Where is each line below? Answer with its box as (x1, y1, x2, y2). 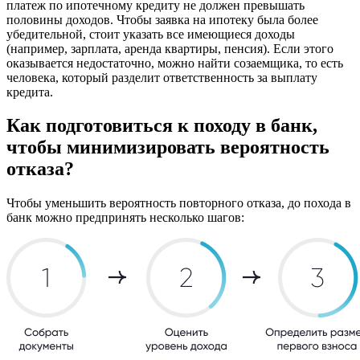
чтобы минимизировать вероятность (6, 137, 329, 158)
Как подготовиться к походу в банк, (6, 115, 317, 137)
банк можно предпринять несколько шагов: (6, 211, 244, 225)
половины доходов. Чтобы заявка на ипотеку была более (6, 12, 318, 27)
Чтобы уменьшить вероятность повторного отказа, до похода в (6, 196, 351, 211)
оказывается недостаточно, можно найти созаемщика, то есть (6, 55, 343, 70)
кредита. (6, 84, 53, 99)
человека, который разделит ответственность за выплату (6, 70, 317, 84)
